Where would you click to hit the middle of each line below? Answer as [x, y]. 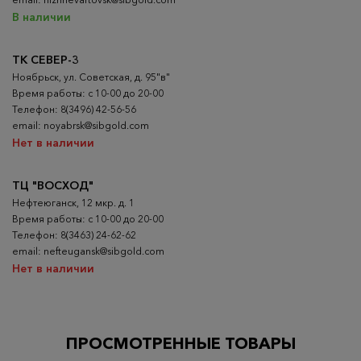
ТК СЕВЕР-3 [46, 59]
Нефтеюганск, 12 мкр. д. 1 [73, 202]
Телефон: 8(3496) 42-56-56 [74, 109]
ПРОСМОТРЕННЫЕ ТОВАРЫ [180, 343]
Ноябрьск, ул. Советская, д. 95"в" [91, 77]
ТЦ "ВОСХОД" [53, 185]
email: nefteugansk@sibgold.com [88, 251]
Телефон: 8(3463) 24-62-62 [74, 234]
